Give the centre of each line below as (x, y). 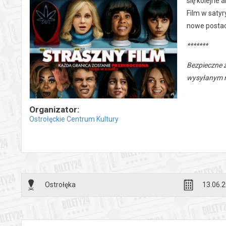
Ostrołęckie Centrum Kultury (74, 119)
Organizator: (54, 110)
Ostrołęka (60, 185)
